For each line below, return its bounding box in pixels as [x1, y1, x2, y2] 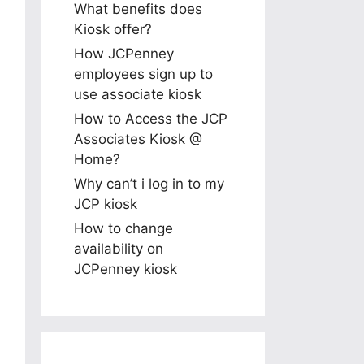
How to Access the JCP [74, 110, 227, 127]
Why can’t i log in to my [74, 175, 224, 192]
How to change [74, 219, 173, 236]
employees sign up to [74, 65, 213, 82]
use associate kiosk [74, 85, 201, 102]
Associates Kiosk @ [74, 130, 202, 147]
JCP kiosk [74, 195, 137, 212]
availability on [74, 240, 163, 257]
